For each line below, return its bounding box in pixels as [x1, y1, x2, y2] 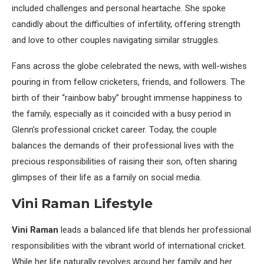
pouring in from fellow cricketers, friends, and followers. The [12, 77, 245, 88]
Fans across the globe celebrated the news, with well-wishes [12, 61, 247, 72]
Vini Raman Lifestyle [12, 196, 153, 212]
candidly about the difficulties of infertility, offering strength [12, 19, 240, 30]
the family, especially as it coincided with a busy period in [12, 108, 231, 120]
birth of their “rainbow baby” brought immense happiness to [12, 93, 242, 104]
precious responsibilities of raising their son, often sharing [12, 156, 237, 167]
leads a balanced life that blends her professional [58, 225, 251, 236]
